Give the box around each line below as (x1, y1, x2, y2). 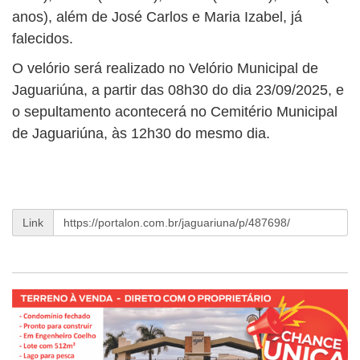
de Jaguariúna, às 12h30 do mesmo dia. (12, 125, 270, 141)
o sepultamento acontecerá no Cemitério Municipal (12, 103, 337, 120)
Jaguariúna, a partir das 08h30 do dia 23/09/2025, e (12, 81, 344, 98)
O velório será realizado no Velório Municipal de (12, 59, 318, 76)
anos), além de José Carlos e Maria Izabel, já (12, 8, 302, 25)
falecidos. (12, 30, 73, 47)
